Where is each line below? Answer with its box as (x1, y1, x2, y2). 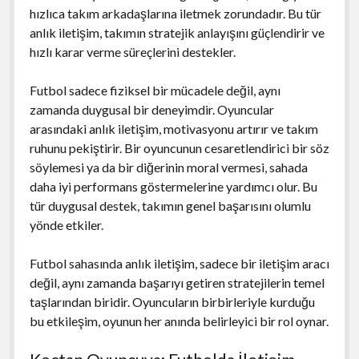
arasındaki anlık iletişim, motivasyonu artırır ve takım (29, 120, 318, 136)
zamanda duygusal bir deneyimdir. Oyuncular (29, 101, 274, 117)
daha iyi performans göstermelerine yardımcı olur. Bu (29, 178, 317, 194)
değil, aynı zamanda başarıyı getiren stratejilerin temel (29, 274, 325, 290)
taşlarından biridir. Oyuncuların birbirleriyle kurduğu (29, 293, 315, 309)
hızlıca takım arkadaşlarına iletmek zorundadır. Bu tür (29, 5, 321, 21)
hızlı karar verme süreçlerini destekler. (29, 43, 236, 59)
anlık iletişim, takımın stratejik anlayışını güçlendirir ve (29, 24, 325, 40)
